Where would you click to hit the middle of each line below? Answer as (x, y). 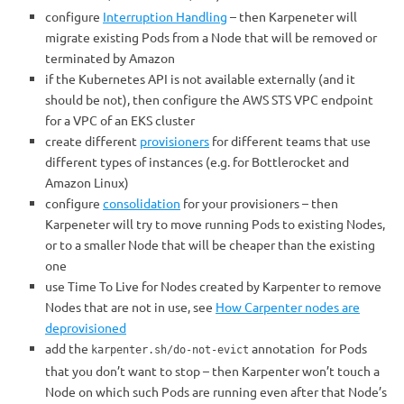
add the (68, 348)
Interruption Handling (165, 16)
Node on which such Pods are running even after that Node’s (216, 391)
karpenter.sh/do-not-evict (170, 350)
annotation (285, 348)
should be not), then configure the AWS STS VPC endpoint (209, 99)
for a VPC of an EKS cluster (120, 120)
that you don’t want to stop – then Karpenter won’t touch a (212, 371)
